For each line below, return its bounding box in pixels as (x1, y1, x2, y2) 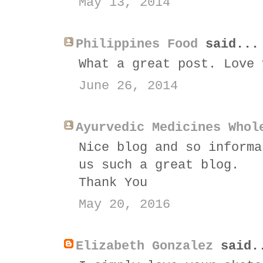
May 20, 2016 (79, 197, 170, 212)
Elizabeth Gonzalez (76, 238, 213, 254)
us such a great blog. (79, 157, 239, 173)
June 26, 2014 (79, 78, 178, 93)
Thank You (79, 175, 147, 190)
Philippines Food (76, 36, 198, 52)
